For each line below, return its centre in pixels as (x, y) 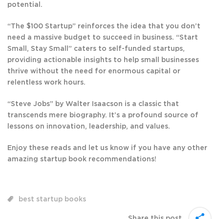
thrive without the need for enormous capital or (94, 72)
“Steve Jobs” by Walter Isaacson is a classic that (93, 104)
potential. (25, 5)
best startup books (52, 200)
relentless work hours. (46, 83)
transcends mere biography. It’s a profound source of (103, 116)
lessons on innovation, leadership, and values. (89, 127)
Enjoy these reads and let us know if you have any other (107, 148)
